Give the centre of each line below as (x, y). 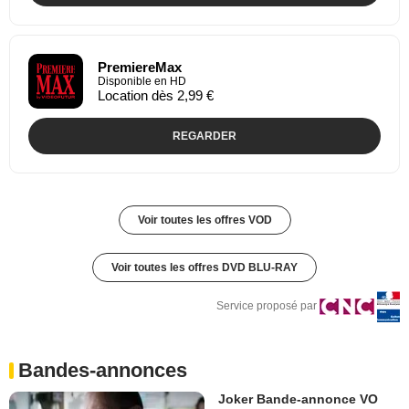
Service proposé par (267, 305)
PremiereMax (140, 67)
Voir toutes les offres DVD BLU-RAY (204, 267)
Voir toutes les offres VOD (204, 220)
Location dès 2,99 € (156, 95)
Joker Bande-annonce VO (298, 399)
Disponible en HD (142, 81)
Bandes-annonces (103, 370)
